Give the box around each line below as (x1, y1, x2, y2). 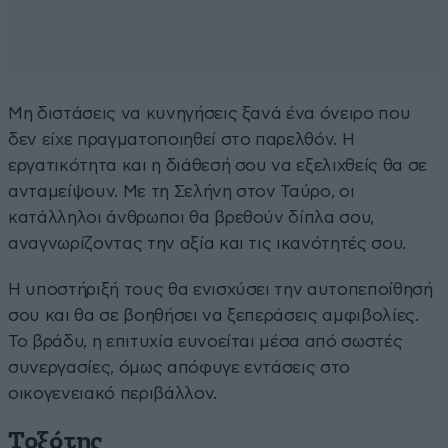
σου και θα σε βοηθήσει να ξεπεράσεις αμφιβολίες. (8, 306, 419, 324)
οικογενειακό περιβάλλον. (8, 384, 217, 402)
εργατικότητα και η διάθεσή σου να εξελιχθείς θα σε (8, 156, 428, 174)
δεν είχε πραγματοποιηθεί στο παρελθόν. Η (8, 130, 355, 148)
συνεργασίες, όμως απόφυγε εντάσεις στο (8, 358, 351, 376)
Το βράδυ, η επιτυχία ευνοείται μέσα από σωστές (8, 332, 403, 350)
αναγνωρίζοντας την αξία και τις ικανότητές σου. (8, 234, 407, 252)
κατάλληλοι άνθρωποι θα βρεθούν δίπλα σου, (8, 208, 375, 226)
